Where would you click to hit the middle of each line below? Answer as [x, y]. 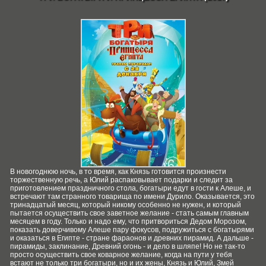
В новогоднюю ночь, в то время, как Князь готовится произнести [118, 172]
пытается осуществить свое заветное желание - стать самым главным [129, 213]
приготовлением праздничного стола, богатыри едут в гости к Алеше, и [131, 188]
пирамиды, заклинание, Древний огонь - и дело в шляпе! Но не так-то [128, 246]
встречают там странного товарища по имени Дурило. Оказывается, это [132, 197]
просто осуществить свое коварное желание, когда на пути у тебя [121, 255]
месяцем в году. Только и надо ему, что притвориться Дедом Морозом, [128, 221]
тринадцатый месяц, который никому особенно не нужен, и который [126, 205]
